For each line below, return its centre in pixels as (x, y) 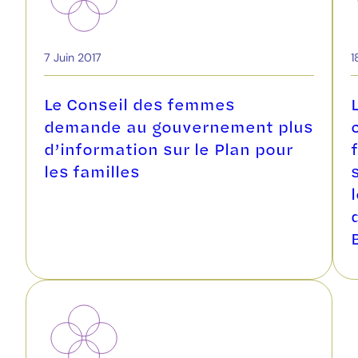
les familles (92, 171)
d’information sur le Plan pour (168, 148)
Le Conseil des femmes (139, 103)
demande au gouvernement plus (179, 126)
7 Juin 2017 (73, 58)
